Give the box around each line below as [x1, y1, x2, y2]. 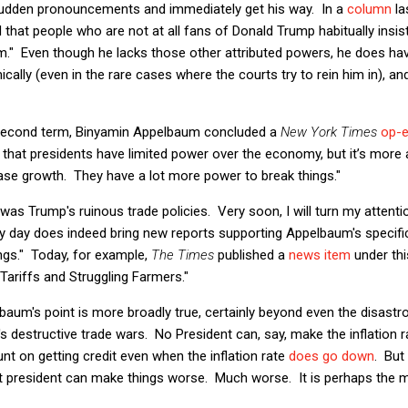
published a [214, 246, 289, 263]
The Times [151, 246, 214, 263]
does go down [289, 347, 374, 364]
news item [289, 246, 351, 263]
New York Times [280, 123, 377, 140]
